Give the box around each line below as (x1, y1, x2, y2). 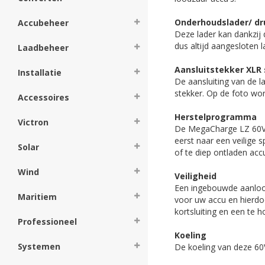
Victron (18, 117, 49, 128)
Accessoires (18, 92, 69, 103)
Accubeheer (18, 17, 69, 28)
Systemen (18, 241, 60, 252)
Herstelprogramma (174, 111, 257, 122)
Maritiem (18, 191, 57, 202)
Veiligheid (174, 170, 216, 182)
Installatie (18, 67, 62, 78)
